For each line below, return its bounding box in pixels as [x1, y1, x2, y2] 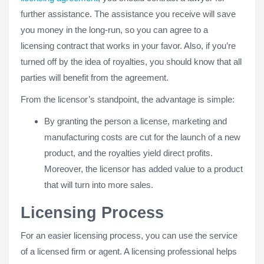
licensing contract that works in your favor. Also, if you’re [21, 40, 236, 51]
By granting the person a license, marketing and [44, 115, 227, 126]
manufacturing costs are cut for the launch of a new [44, 131, 240, 142]
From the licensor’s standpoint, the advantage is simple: [21, 94, 235, 104]
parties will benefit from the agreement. [21, 72, 169, 82]
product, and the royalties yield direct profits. [44, 147, 213, 158]
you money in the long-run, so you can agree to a [21, 24, 208, 35]
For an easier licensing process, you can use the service [21, 230, 237, 240]
